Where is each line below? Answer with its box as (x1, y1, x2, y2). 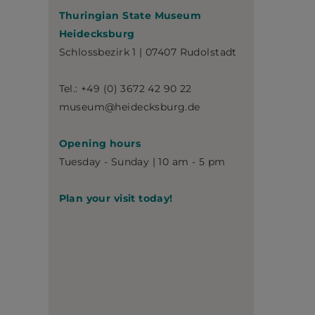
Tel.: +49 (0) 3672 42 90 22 (58, 82, 192, 95)
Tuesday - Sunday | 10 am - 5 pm (58, 155, 226, 168)
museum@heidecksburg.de (58, 101, 200, 113)
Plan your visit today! (58, 192, 173, 205)
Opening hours (58, 137, 141, 150)
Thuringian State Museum (58, 9, 202, 22)
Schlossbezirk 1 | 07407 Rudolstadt (58, 46, 237, 58)
